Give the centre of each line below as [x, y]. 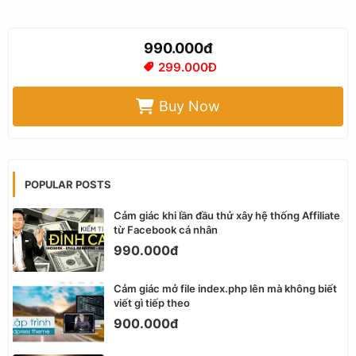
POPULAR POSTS [68, 184]
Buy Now [190, 106]
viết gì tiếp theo [152, 302]
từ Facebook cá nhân [166, 229]
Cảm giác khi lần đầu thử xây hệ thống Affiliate [227, 215]
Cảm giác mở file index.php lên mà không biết [225, 288]
